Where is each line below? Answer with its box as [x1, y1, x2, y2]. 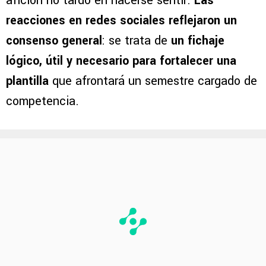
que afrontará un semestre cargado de [52, 72, 257, 90]
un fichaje [171, 32, 224, 50]
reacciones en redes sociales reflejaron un [6, 12, 237, 30]
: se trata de [102, 32, 171, 50]
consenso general [6, 32, 102, 50]
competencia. [6, 93, 79, 110]
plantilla [6, 72, 52, 90]
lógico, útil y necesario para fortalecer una [6, 52, 236, 70]
